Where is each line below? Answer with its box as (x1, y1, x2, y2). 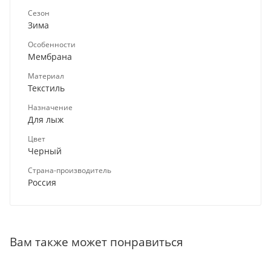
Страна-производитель (28, 165, 111, 175)
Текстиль (28, 82, 65, 94)
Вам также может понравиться (10, 233, 183, 249)
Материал (28, 70, 64, 81)
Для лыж (28, 113, 64, 125)
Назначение (28, 102, 73, 113)
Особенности (28, 39, 76, 50)
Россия (28, 176, 56, 188)
